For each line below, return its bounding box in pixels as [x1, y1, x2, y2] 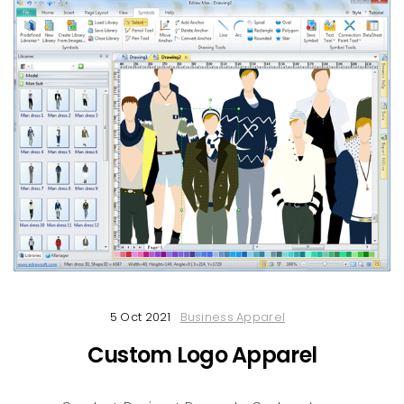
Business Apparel [179, 309, 286, 326]
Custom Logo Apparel [87, 340, 317, 371]
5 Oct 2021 [109, 309, 171, 326]
